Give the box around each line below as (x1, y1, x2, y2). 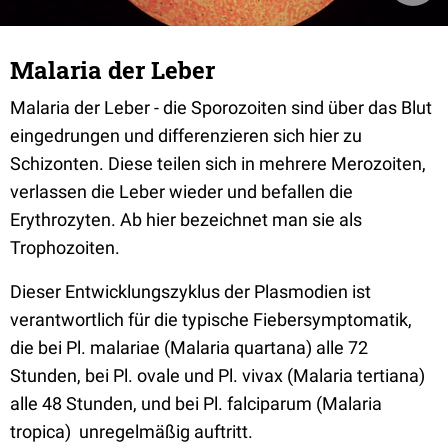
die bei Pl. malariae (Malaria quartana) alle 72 (10, 337, 368, 358)
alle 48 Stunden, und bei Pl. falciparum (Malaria (10, 393, 382, 414)
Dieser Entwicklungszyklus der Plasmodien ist (10, 281, 371, 302)
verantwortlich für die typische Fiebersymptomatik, (10, 309, 412, 330)
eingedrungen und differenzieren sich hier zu (10, 125, 362, 146)
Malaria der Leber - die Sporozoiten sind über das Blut (10, 97, 432, 118)
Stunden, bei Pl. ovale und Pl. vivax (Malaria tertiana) (10, 365, 425, 386)
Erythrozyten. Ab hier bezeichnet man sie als (10, 209, 362, 230)
